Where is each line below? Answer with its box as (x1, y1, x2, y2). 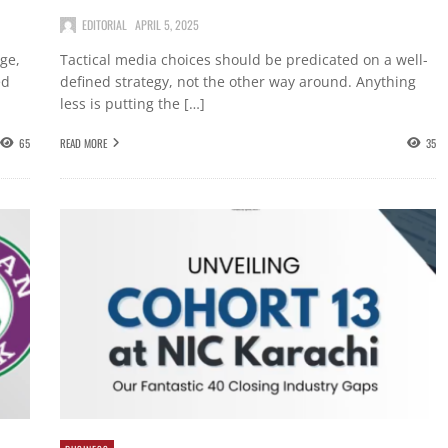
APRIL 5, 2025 (134, 15, 199, 33)
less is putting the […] (59, 93, 205, 113)
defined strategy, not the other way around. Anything (59, 71, 416, 91)
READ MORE (59, 135, 107, 152)
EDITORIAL (81, 15, 127, 33)
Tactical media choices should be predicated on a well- (59, 49, 428, 69)
